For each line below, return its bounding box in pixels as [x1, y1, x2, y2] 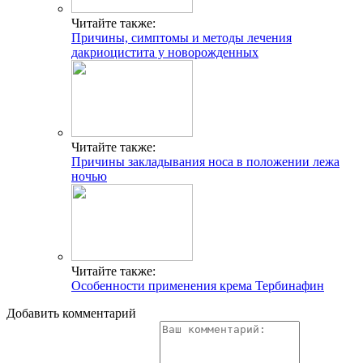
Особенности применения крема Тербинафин [71, 279, 324, 293]
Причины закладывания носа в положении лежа [71, 155, 340, 169]
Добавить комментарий [6, 306, 136, 321]
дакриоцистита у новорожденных [71, 45, 258, 60]
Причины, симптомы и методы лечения [71, 31, 292, 45]
